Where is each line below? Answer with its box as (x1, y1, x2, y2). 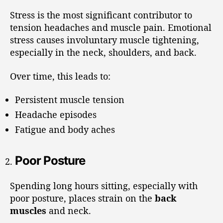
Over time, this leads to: (10, 70, 111, 82)
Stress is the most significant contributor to (10, 9, 192, 21)
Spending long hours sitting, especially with (10, 179, 198, 192)
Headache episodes (15, 109, 97, 120)
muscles (10, 204, 46, 217)
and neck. (46, 204, 91, 217)
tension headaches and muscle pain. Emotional (10, 21, 212, 33)
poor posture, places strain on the (10, 192, 155, 204)
